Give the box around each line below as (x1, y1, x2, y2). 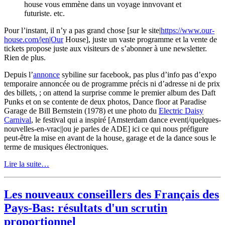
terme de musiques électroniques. (4, 143, 108, 152)
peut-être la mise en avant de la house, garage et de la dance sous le (4, 134, 216, 143)
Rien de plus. (4, 53, 46, 62)
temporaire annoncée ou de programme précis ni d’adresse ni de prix (4, 79, 220, 88)
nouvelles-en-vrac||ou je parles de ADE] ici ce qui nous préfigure (4, 125, 208, 134)
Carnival (4, 116, 31, 125)
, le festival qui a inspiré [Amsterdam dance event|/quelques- (31, 116, 221, 125)
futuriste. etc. (24, 9, 65, 18)
